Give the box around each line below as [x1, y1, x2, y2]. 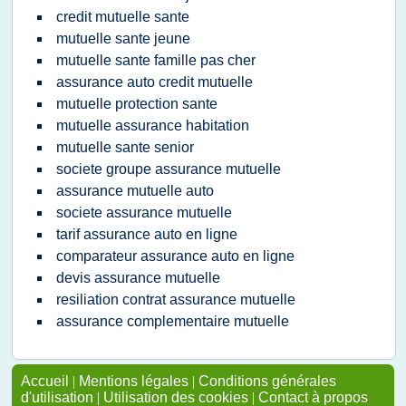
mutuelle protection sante [56, 96, 217, 111]
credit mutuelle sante [56, 9, 189, 24]
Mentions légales [79, 373, 188, 389]
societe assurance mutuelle [56, 205, 232, 220]
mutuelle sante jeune [56, 31, 190, 46]
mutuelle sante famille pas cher [56, 53, 256, 68]
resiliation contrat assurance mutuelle [56, 292, 295, 307]
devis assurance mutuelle [56, 270, 220, 285]
